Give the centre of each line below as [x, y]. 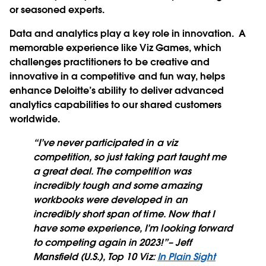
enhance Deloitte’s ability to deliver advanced [117, 91]
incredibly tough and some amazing [118, 186]
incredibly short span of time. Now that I [124, 214]
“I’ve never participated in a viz [105, 143]
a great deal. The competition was [112, 172]
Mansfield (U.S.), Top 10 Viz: [95, 257]
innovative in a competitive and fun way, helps [117, 77]
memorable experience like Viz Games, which [115, 48]
